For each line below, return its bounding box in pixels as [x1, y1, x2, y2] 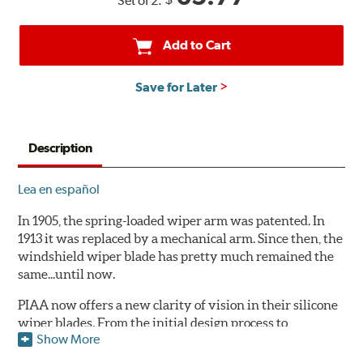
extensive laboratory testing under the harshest [18, 333, 297, 348]
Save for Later [135, 79, 217, 96]
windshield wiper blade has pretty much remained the [18, 249, 335, 264]
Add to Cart [162, 37, 231, 53]
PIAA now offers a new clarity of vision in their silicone [18, 297, 339, 313]
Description [28, 140, 92, 156]
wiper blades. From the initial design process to [18, 315, 288, 331]
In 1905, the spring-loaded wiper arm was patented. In [18, 213, 326, 228]
